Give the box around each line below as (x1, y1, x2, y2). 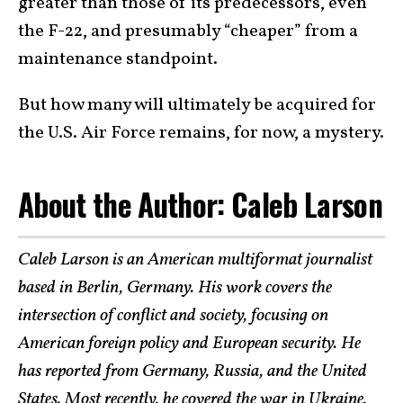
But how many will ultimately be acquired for (18, 93, 376, 119)
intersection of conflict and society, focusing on (18, 302, 328, 328)
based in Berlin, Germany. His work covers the (18, 274, 332, 300)
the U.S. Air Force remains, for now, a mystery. (18, 121, 384, 147)
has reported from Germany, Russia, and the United (18, 358, 367, 384)
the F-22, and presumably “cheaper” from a (18, 19, 358, 45)
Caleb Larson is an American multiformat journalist (18, 246, 372, 273)
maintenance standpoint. (18, 47, 218, 73)
